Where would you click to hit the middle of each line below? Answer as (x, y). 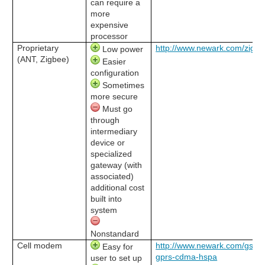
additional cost (118, 187)
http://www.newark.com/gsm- (210, 245)
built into (106, 198)
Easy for (117, 246)
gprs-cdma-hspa (187, 256)
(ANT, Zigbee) (43, 59)
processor (109, 36)
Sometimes (122, 85)
